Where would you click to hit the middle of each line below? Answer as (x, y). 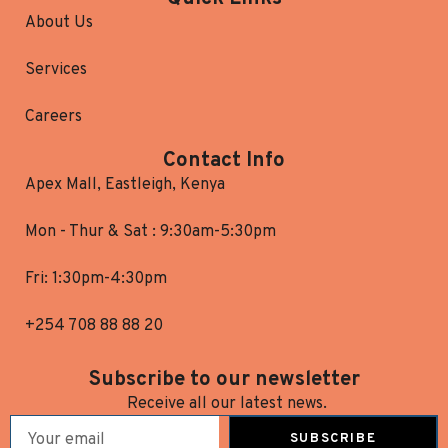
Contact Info (224, 161)
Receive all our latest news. (226, 404)
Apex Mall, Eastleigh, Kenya (125, 185)
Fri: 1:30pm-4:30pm (96, 279)
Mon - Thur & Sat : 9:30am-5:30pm (150, 232)
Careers (53, 117)
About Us (59, 23)
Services (56, 70)
